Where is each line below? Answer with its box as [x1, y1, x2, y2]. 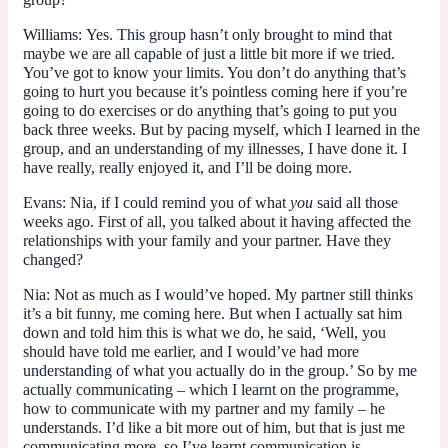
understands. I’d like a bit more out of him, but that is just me [23, 418, 405, 436]
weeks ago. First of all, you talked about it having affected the [23, 212, 411, 230]
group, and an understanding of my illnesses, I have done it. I [23, 139, 407, 157]
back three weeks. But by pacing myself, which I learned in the [23, 120, 420, 138]
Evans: [23, 193, 66, 211]
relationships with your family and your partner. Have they [23, 231, 391, 249]
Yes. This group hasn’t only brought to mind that [86, 25, 392, 43]
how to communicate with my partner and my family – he [23, 399, 385, 417]
